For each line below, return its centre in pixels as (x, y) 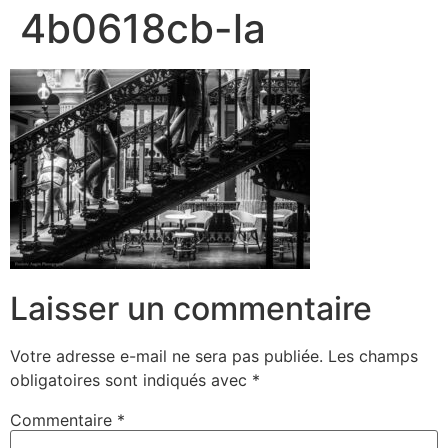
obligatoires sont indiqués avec (131, 379)
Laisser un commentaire (191, 308)
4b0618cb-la (143, 29)
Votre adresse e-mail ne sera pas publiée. (166, 355)
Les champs (373, 355)
